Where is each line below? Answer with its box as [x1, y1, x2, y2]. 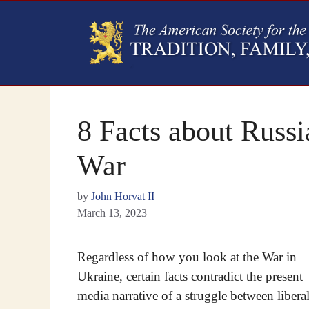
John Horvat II [91, 190, 154, 202]
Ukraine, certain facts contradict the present [77, 268, 303, 283]
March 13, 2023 [77, 206, 147, 219]
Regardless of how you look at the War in [77, 249, 297, 264]
